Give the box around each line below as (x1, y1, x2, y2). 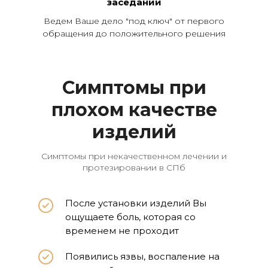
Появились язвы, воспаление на (65, 251, 220, 262)
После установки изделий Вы (65, 197, 206, 209)
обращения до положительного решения (42, 28, 226, 39)
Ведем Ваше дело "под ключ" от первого (44, 16, 224, 26)
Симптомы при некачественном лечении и (41, 151, 227, 162)
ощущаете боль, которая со (65, 211, 196, 223)
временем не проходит (65, 225, 179, 236)
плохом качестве (51, 99, 217, 121)
